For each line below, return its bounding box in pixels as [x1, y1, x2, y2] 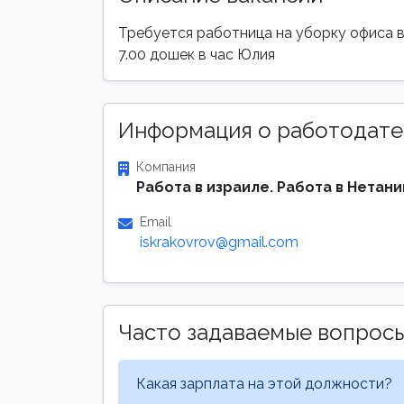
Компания [136, 160, 196, 174]
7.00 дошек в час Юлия [118, 46, 275, 63]
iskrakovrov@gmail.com [140, 234, 298, 251]
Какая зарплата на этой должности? [136, 374, 392, 392]
